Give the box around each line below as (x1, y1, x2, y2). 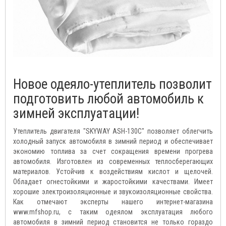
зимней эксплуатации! (13, 105, 139, 122)
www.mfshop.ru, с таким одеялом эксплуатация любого (13, 208, 213, 216)
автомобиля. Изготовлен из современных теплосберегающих (13, 157, 213, 166)
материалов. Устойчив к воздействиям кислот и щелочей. (13, 167, 213, 176)
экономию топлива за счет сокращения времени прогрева (13, 147, 213, 156)
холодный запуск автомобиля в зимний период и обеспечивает (13, 137, 213, 146)
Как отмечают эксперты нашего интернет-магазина (13, 198, 213, 206)
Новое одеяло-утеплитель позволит (13, 76, 212, 93)
